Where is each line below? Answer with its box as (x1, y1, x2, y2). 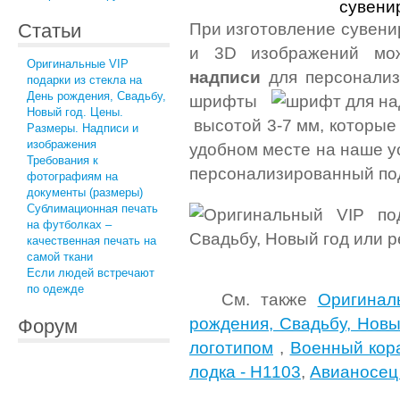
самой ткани (27, 250, 93, 264)
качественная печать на (27, 234, 156, 248)
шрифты (189, 91, 271, 111)
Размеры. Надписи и (27, 121, 138, 136)
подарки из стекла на (27, 73, 142, 87)
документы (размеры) (27, 186, 143, 200)
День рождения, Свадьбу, (27, 89, 166, 104)
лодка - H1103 (189, 362, 301, 382)
